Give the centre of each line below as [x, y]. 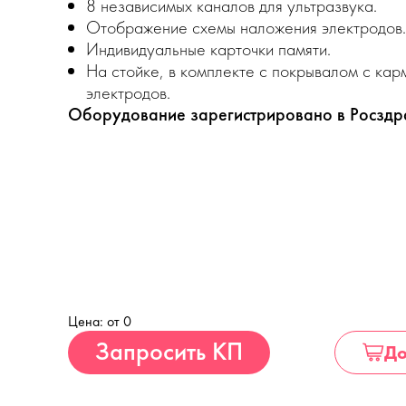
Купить [302, 340]
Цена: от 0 [99, 321]
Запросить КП [169, 351]
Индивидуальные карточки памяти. [208, 49]
